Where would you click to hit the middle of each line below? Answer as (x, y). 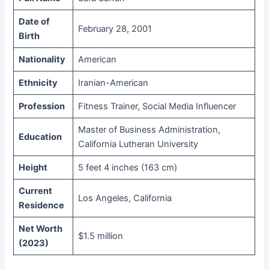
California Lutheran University (138, 144)
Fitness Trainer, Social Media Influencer (157, 107)
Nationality (42, 60)
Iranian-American (113, 83)
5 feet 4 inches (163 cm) (127, 168)
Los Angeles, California (125, 198)
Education (40, 137)
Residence (41, 206)
